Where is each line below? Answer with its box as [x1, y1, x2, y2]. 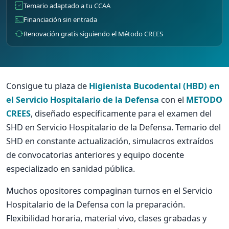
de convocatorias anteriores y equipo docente [6, 149, 184, 161]
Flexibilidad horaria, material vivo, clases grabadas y [6, 212, 207, 224]
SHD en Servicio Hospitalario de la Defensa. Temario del [6, 121, 221, 133]
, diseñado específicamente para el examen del [31, 107, 212, 119]
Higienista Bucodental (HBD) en [89, 80, 220, 91]
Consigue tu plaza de [6, 80, 89, 91]
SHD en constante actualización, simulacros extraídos [6, 135, 214, 147]
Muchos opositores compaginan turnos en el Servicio [6, 185, 213, 196]
